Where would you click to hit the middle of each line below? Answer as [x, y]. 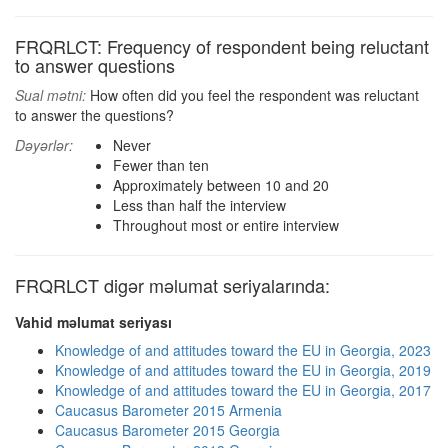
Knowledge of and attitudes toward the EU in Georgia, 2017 [243, 390]
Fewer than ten [161, 165]
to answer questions [95, 65]
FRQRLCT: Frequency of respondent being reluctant [222, 46]
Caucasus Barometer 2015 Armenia [168, 410]
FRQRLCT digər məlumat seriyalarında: [172, 285]
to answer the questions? [94, 115]
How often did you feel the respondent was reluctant [252, 95]
